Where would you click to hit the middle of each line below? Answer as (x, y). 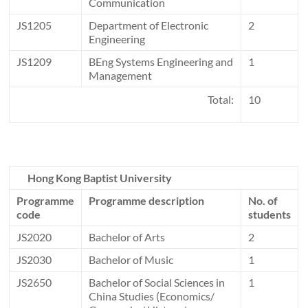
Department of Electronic (149, 25)
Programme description (147, 201)
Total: (221, 100)
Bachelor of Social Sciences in (157, 283)
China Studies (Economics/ (152, 296)
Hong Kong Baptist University (100, 178)
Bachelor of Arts (127, 237)
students (270, 214)
